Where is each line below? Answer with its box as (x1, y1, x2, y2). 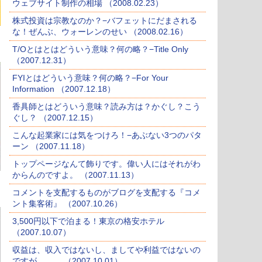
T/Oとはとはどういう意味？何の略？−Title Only (12, 44, 188, 54)
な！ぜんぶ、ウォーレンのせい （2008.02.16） (12, 27, 188, 37)
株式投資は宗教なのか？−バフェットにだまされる (12, 16, 197, 26)
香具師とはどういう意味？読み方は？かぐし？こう (12, 102, 201, 112)
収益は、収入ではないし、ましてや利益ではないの (12, 245, 201, 255)
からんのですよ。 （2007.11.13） (12, 170, 139, 180)
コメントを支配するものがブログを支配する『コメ (12, 188, 201, 198)
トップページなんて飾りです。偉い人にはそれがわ (12, 159, 201, 169)
